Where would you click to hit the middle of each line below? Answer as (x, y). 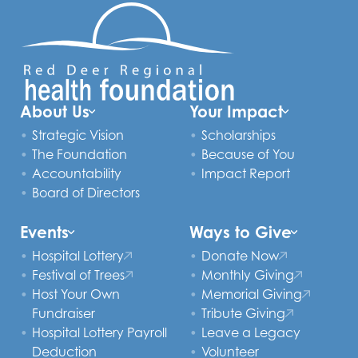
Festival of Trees (78, 275)
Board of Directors (86, 193)
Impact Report (245, 173)
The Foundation (80, 154)
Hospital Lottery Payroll (99, 332)
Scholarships (238, 135)
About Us (55, 111)
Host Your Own (76, 294)
